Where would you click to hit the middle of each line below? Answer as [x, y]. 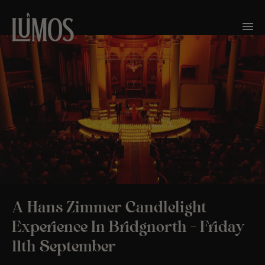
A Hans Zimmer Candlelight [109, 208]
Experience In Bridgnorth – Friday [128, 227]
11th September [64, 247]
